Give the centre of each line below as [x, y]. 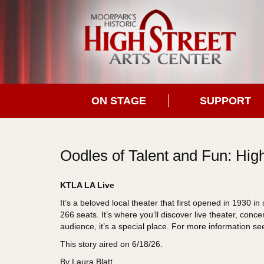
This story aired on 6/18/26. [111, 244]
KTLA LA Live [87, 185]
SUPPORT [225, 101]
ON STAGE [118, 101]
